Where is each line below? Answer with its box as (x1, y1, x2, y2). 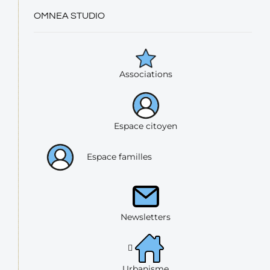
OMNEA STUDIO (34, 11, 105, 21)
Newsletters (121, 212, 171, 223)
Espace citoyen (114, 121, 177, 132)
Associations (119, 69, 172, 80)
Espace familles (87, 151, 152, 162)
